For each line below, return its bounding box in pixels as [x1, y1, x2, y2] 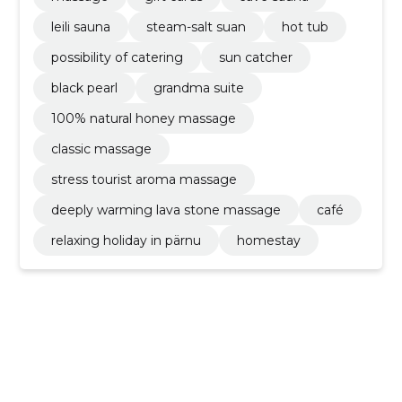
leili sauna [50, 18, 110, 35]
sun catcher [218, 48, 293, 66]
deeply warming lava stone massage [50, 201, 281, 218]
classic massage [50, 140, 152, 157]
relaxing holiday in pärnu [50, 232, 201, 249]
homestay [236, 232, 301, 249]
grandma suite [153, 79, 244, 96]
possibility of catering [50, 48, 183, 66]
